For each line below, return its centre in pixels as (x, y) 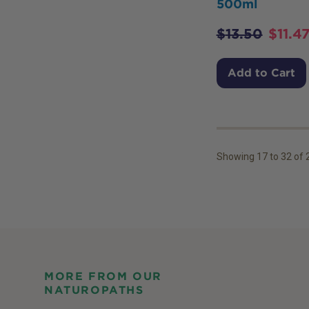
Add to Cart (261, 72)
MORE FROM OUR (103, 276)
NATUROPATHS (94, 290)
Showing (236, 156)
